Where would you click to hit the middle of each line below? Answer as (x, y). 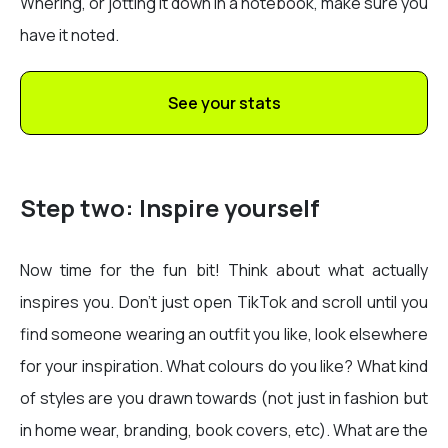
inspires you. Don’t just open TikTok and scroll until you (224, 302)
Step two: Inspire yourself (170, 208)
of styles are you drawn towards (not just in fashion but (224, 398)
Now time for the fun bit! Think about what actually (224, 270)
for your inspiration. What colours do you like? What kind (224, 366)
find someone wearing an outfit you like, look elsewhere (224, 334)
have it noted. (69, 35)
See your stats (224, 103)
